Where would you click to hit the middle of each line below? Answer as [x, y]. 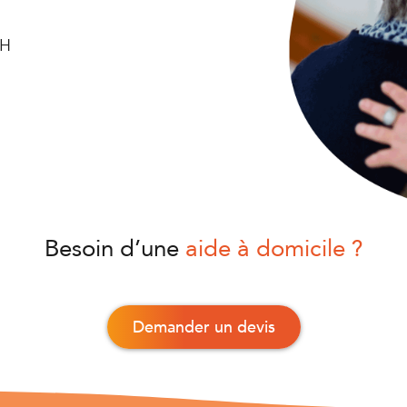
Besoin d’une [114, 249]
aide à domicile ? [274, 249]
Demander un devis [203, 328]
